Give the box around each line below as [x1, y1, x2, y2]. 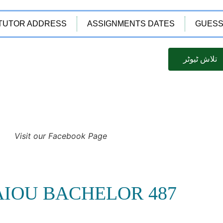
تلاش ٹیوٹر [183, 55, 217, 63]
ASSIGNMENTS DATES [87, 19, 175, 28]
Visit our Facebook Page [14, 131, 107, 141]
